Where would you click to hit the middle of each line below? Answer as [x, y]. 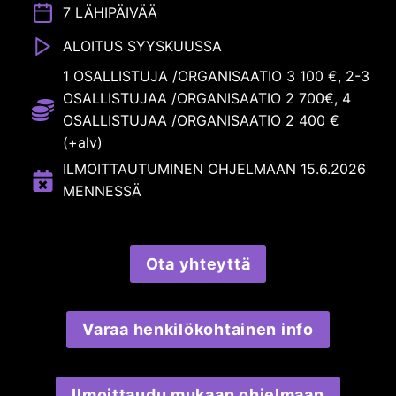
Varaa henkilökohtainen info [198, 329]
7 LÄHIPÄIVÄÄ [110, 13]
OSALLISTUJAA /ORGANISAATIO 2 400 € [201, 121]
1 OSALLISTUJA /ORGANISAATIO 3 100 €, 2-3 [216, 76]
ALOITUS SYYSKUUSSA [142, 46]
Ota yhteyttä [198, 263]
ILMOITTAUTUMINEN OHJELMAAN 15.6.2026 [214, 169]
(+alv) [83, 143]
